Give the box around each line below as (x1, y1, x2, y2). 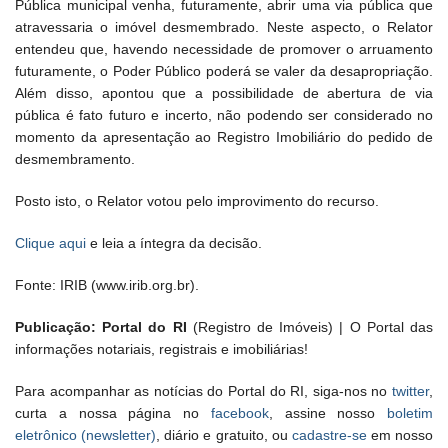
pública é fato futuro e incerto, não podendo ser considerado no (15, 107, 433, 124)
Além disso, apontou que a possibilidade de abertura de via (15, 85, 433, 102)
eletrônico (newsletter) (15, 427, 157, 444)
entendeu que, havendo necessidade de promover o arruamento (15, 41, 433, 58)
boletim (387, 405, 433, 422)
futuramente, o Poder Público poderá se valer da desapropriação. (15, 63, 433, 80)
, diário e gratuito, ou (156, 427, 292, 444)
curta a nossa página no (15, 405, 211, 422)
